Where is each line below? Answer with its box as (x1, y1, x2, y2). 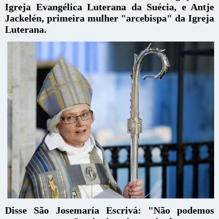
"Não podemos (148, 205, 214, 216)
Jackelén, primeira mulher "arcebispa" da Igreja (5, 13, 214, 23)
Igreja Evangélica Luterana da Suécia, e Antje (5, 1, 214, 12)
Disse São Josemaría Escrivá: (5, 205, 148, 216)
